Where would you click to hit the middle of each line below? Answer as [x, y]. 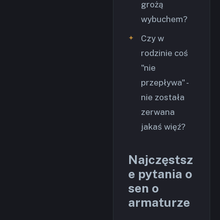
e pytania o [160, 174]
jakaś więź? [163, 127]
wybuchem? [164, 19]
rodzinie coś [165, 53]
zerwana [158, 112]
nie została [163, 97]
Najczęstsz [161, 160]
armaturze [159, 202]
